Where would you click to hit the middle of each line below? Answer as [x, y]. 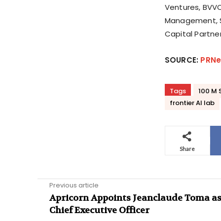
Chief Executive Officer [99, 211]
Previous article [74, 185]
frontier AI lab [192, 103]
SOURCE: [183, 60]
